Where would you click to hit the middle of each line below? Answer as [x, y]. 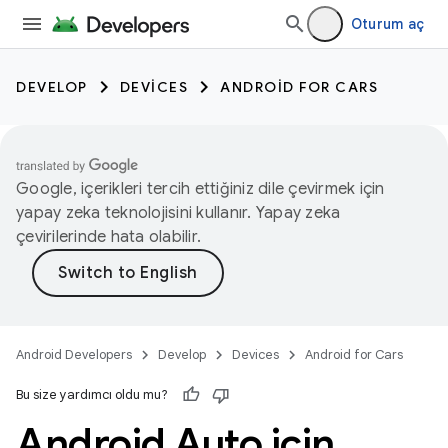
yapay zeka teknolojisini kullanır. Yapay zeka [178, 213]
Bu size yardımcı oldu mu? [92, 394]
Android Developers [74, 354]
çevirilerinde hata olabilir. [108, 237]
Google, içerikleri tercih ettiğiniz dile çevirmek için [200, 189]
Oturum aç [387, 24]
